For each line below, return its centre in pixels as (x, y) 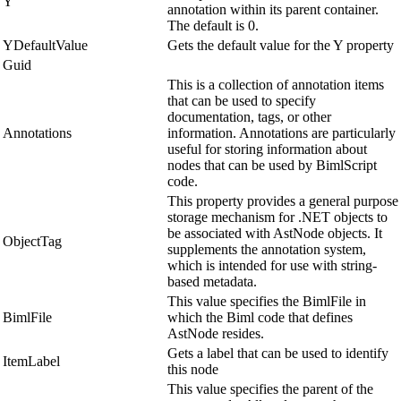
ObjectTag (32, 242)
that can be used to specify (242, 101)
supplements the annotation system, (267, 250)
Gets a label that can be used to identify (278, 354)
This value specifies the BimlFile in (267, 302)
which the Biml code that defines (260, 318)
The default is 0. (213, 26)
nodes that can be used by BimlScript (272, 166)
